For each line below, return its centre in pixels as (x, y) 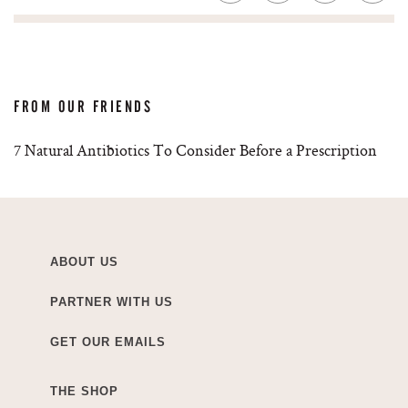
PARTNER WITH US (112, 302)
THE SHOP (84, 392)
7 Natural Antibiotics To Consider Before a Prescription (195, 150)
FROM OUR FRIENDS (83, 107)
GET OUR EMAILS (108, 342)
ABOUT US (84, 262)
